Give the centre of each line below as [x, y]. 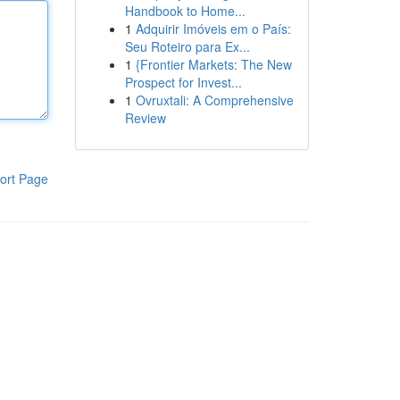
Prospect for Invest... [183, 82]
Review [145, 118]
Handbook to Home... [185, 11]
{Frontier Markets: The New [213, 64]
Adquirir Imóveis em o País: [213, 29]
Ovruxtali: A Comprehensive [214, 100]
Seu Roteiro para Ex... [187, 46]
